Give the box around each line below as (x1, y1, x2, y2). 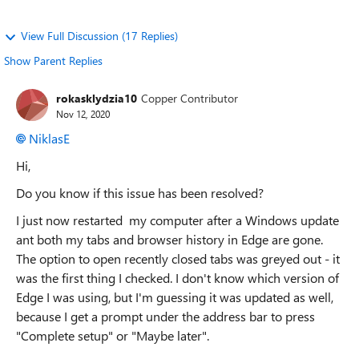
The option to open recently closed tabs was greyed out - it (16, 250, 340, 267)
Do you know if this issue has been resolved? (16, 184, 264, 201)
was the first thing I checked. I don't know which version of (16, 269, 339, 286)
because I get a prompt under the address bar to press (16, 308, 315, 325)
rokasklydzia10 (56, 90, 137, 106)
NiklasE (29, 130, 70, 147)
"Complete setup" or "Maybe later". (16, 327, 209, 344)
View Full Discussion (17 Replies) (21, 28, 178, 43)
